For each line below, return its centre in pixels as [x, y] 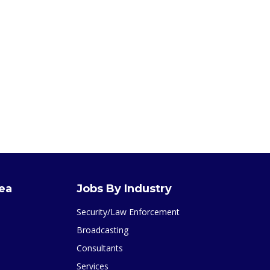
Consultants [100, 248]
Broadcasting [102, 230]
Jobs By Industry [124, 189]
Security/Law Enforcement [128, 212]
